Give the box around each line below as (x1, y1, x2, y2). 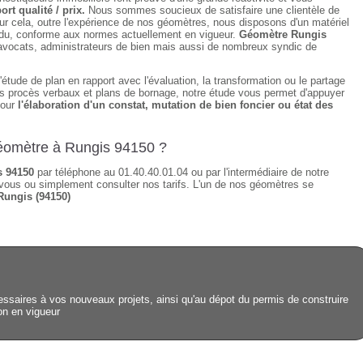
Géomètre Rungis (239, 28, 327, 41)
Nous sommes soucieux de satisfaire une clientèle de (85, 4, 340, 16)
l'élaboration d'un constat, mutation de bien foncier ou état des (18, 99, 333, 111)
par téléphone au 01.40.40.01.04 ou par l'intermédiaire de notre (34, 166, 329, 178)
